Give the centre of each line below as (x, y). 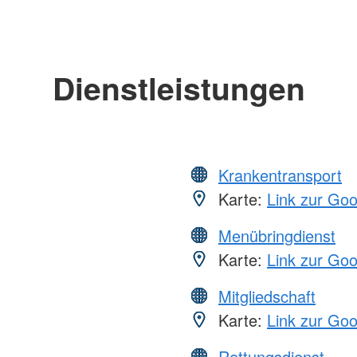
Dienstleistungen (178, 88)
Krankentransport (280, 175)
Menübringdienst (277, 236)
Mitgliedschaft (267, 296)
